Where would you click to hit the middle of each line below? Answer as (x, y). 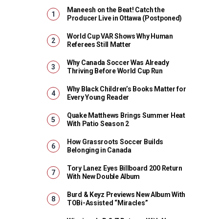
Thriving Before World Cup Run (115, 71)
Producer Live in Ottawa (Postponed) (125, 18)
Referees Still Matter (99, 44)
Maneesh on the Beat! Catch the (116, 10)
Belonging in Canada (99, 150)
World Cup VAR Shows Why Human (120, 36)
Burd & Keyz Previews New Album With (126, 195)
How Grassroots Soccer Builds (115, 142)
